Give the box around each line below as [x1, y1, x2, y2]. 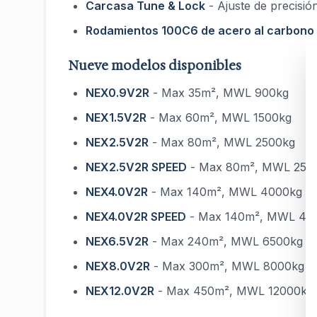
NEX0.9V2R [86, 86, 149, 100]
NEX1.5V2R [86, 110, 146, 125]
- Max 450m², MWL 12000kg [154, 284, 313, 298]
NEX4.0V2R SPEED [86, 209, 186, 224]
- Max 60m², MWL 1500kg [146, 110, 292, 125]
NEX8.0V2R [86, 259, 150, 273]
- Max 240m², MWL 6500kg [149, 234, 303, 248]
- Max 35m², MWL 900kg [149, 86, 289, 100]
